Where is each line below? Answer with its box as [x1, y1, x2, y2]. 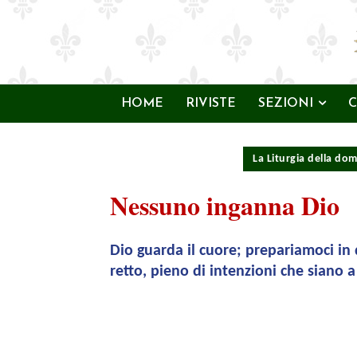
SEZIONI [258, 97, 313, 111]
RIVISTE [186, 97, 236, 111]
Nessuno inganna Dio [110, 186, 339, 225]
